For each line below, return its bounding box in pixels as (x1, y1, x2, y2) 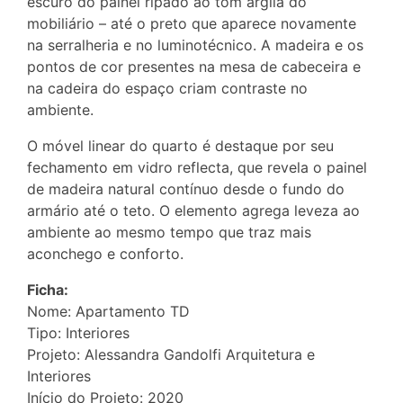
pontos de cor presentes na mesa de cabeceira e (27, 58, 361, 76)
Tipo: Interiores (27, 324, 130, 343)
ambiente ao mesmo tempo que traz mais (27, 223, 311, 242)
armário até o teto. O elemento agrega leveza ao (27, 201, 360, 220)
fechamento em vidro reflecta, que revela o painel (27, 158, 367, 177)
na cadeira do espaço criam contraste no (27, 79, 308, 98)
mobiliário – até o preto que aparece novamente (27, 14, 356, 33)
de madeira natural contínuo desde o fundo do (27, 180, 345, 199)
